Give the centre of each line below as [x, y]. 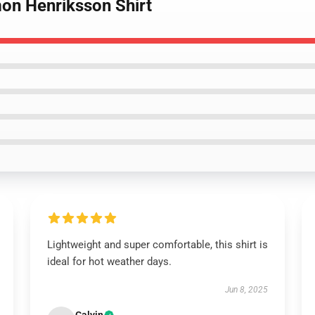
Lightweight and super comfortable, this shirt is [157, 245]
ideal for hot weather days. [109, 262]
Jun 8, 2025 [247, 290]
